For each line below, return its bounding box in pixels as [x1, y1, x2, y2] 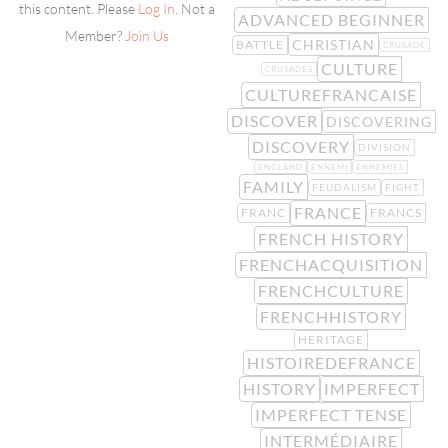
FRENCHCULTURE [258, 281, 404, 300]
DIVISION [357, 140, 411, 153]
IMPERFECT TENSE [255, 405, 407, 424]
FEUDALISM [311, 180, 377, 193]
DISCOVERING [325, 112, 432, 130]
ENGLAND [258, 162, 303, 172]
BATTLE [236, 36, 284, 52]
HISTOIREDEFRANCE [246, 353, 416, 372]
